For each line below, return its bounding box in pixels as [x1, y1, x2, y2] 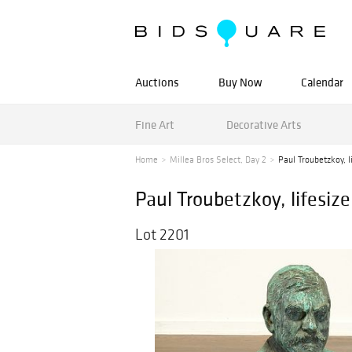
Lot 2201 [135, 225, 189, 244]
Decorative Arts [225, 116, 302, 132]
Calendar [301, 75, 343, 90]
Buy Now [218, 75, 262, 90]
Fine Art [135, 116, 174, 132]
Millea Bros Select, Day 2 [170, 154, 266, 165]
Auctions [135, 75, 179, 90]
